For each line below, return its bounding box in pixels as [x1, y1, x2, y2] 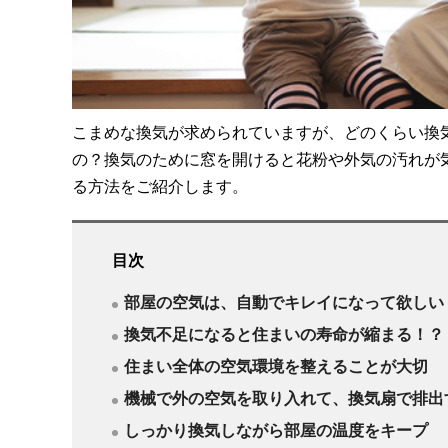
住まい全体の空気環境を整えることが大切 [124, 356, 428, 375]
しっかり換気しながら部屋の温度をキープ [124, 420, 428, 439]
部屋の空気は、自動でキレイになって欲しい [124, 292, 444, 311]
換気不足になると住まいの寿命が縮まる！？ [124, 324, 444, 343]
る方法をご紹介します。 [72, 176, 248, 195]
